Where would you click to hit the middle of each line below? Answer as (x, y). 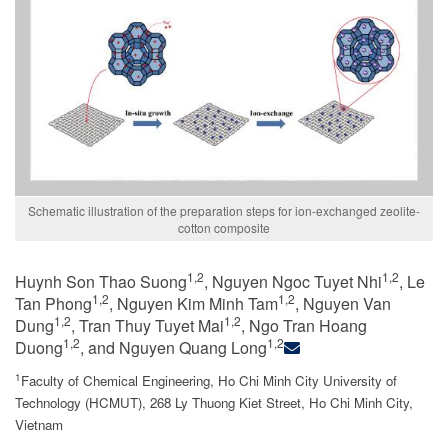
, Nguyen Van (343, 303)
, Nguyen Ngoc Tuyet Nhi (293, 281)
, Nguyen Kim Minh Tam (193, 303)
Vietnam (39, 424)
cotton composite (224, 227)
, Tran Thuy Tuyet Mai (147, 325)
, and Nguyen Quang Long (173, 347)
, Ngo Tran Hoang (304, 325)
